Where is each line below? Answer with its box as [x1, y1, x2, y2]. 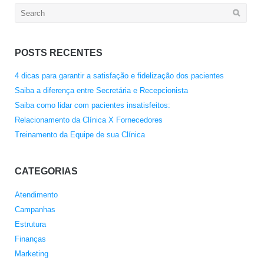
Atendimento [14, 190, 58, 199]
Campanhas [14, 204, 55, 214]
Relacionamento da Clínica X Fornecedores [14, 115, 163, 124]
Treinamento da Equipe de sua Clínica [14, 130, 145, 139]
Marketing [14, 249, 48, 258]
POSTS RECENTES [14, 47, 103, 58]
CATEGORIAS [14, 166, 78, 177]
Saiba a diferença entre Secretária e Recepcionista [14, 85, 188, 95]
